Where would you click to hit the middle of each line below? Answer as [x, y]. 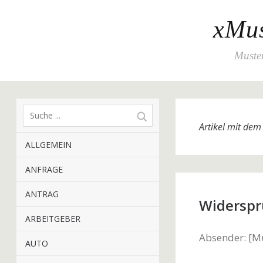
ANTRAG [42, 194]
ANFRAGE [44, 169]
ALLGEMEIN [48, 145]
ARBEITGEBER [53, 219]
